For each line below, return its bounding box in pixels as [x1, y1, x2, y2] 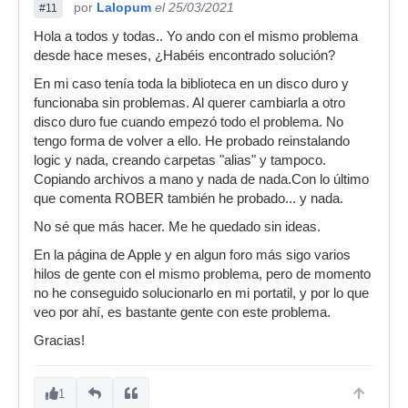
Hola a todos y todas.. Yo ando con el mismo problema [34, 28, 358, 44]
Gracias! [34, 332, 85, 348]
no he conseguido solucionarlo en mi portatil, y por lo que [34, 285, 369, 301]
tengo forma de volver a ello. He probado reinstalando [34, 133, 350, 148]
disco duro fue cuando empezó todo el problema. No [34, 114, 343, 129]
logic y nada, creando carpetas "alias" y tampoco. [34, 152, 326, 168]
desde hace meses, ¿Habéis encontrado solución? [34, 47, 335, 63]
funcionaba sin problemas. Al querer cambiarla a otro [34, 95, 345, 110]
